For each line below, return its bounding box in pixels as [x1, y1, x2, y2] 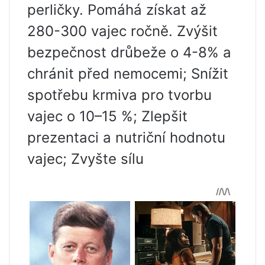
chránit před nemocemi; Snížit [27, 65, 228, 83]
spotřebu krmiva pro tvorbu [27, 86, 212, 104]
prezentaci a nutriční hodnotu [27, 129, 225, 147]
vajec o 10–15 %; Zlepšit [27, 108, 188, 125]
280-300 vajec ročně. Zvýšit [27, 22, 218, 40]
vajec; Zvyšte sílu [27, 150, 144, 168]
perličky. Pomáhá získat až [27, 1, 206, 19]
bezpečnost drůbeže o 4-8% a [27, 44, 231, 62]
